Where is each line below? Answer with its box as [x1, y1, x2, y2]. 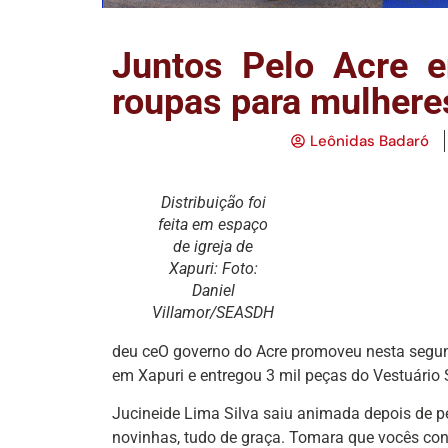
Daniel [191, 280, 235, 300]
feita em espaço [158, 214, 268, 234]
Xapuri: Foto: [168, 258, 258, 278]
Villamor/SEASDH [152, 302, 274, 322]
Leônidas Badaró [310, 130, 429, 151]
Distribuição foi [160, 192, 266, 212]
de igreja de [173, 236, 253, 256]
